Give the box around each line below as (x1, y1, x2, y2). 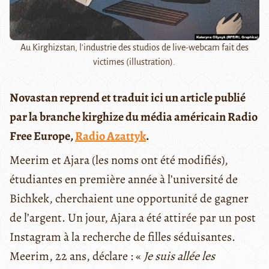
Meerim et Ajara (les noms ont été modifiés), (10, 151, 228, 168)
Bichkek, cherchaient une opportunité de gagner (10, 190, 249, 207)
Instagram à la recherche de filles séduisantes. (10, 228, 235, 245)
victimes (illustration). (93, 56, 176, 67)
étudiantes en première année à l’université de (10, 171, 238, 187)
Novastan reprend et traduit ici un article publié (10, 89, 246, 106)
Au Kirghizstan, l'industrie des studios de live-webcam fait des (20, 42, 249, 52)
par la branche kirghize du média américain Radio (10, 108, 258, 125)
